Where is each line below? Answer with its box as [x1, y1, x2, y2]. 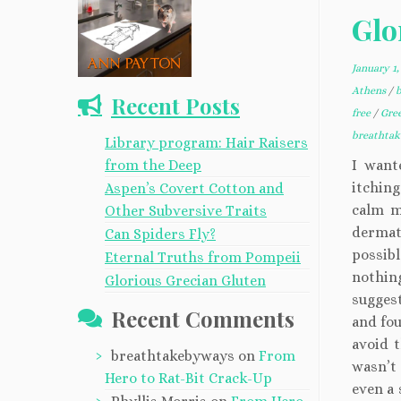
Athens [351, 84, 388, 97]
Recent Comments [111, 303, 294, 333]
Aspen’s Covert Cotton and [105, 179, 284, 197]
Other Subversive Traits [105, 201, 267, 219]
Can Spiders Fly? [105, 225, 216, 243]
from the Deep [105, 156, 201, 174]
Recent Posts [111, 90, 240, 120]
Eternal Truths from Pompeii [105, 248, 301, 266]
